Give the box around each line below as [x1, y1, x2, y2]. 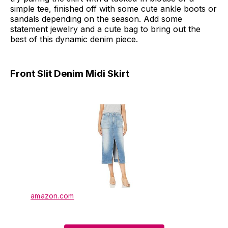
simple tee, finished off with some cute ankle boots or [10, 3, 217, 14]
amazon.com [31, 191, 74, 201]
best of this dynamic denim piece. [10, 34, 138, 44]
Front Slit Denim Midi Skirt [10, 67, 129, 79]
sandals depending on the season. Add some [10, 13, 182, 24]
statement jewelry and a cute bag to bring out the [10, 23, 201, 34]
